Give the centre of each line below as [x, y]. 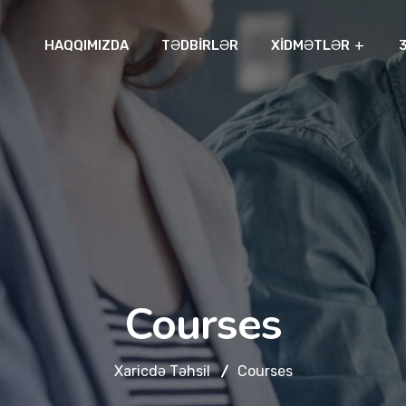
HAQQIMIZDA [87, 45]
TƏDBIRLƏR [200, 45]
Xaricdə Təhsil [162, 371]
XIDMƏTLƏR [310, 45]
